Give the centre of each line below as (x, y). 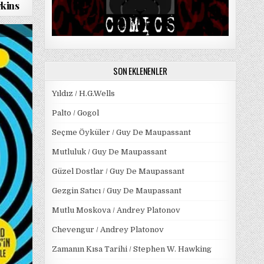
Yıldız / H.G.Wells (83, 93)
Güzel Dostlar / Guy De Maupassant (118, 171)
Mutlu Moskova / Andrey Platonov (116, 210)
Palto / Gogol (75, 113)
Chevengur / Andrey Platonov (108, 229)
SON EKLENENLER (140, 70)
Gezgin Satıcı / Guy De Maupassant (116, 190)
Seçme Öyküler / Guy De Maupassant (121, 132)
